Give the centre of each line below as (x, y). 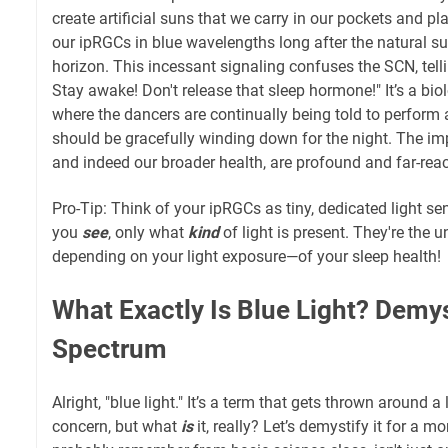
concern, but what (116, 427)
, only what (148, 233)
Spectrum (109, 349)
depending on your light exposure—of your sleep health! (246, 257)
